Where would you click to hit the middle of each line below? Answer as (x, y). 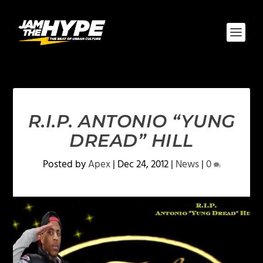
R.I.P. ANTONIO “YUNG (131, 121)
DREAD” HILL (131, 141)
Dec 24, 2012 (143, 165)
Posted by (65, 165)
